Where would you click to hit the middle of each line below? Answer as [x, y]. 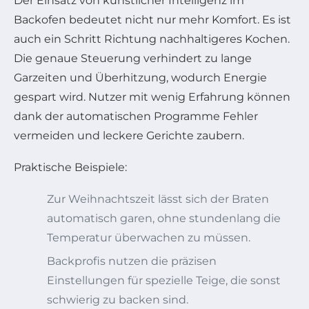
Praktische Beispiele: [70, 167]
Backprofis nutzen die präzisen [132, 261]
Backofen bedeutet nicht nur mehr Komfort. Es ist [152, 19]
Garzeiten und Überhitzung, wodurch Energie [140, 77]
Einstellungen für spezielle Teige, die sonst [164, 280]
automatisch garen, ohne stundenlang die [164, 218]
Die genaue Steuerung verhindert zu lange [133, 58]
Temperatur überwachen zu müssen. [149, 237]
